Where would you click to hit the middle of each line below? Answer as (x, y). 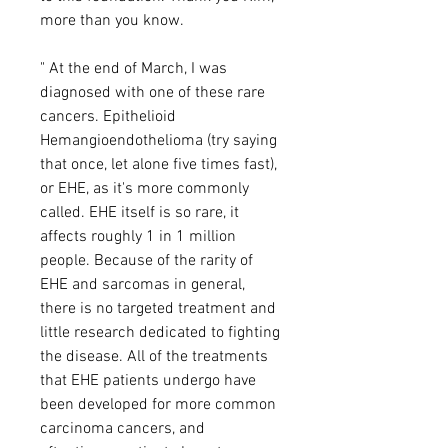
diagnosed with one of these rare (152, 92)
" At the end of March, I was (133, 68)
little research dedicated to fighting (160, 332)
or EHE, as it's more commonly (144, 188)
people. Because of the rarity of (146, 260)
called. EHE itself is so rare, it (139, 212)
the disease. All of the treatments (154, 356)
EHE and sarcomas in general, (142, 284)
